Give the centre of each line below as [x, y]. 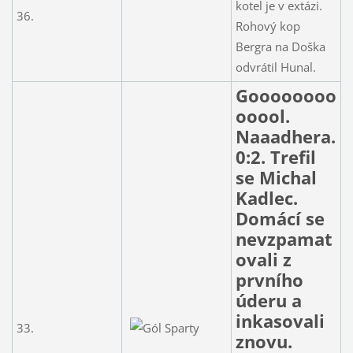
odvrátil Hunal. [275, 67]
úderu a [268, 300]
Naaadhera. [285, 136]
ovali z [263, 259]
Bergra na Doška [280, 46]
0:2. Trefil [275, 157]
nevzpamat [284, 239]
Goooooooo [286, 95]
